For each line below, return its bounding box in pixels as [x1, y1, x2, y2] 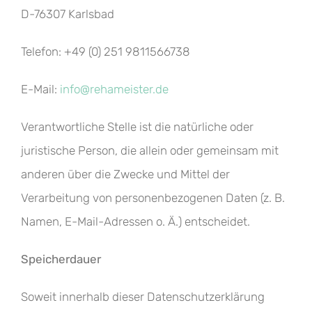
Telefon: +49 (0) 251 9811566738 [21, 45, 190, 58]
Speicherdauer [21, 252, 101, 266]
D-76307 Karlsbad [21, 7, 114, 21]
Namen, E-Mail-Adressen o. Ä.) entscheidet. [21, 214, 250, 228]
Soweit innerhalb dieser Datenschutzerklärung [21, 290, 265, 304]
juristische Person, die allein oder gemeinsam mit [21, 143, 279, 157]
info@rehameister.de [60, 82, 169, 96]
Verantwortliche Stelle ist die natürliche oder [21, 120, 253, 134]
